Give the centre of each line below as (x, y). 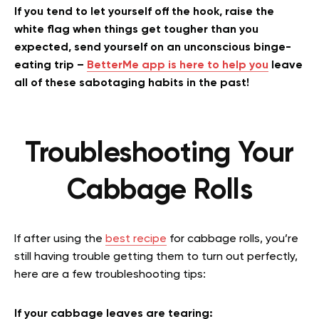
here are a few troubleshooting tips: (110, 275)
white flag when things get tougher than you (136, 30)
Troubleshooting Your (159, 154)
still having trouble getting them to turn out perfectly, (156, 257)
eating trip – (51, 66)
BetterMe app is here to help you (178, 66)
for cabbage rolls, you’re (232, 240)
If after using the (60, 240)
